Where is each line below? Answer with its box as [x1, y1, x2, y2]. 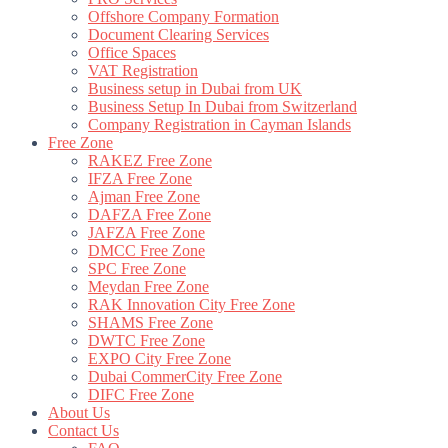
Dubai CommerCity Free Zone [88, 368, 282, 385]
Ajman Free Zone [88, 188, 200, 205]
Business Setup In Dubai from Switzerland [88, 98, 357, 115]
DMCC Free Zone [88, 242, 205, 259]
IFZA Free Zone [88, 170, 192, 187]
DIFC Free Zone [88, 386, 194, 403]
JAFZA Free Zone [88, 224, 205, 241]
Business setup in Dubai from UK [88, 80, 302, 97]
